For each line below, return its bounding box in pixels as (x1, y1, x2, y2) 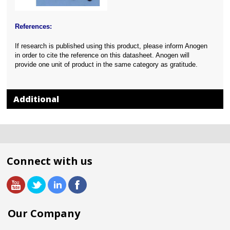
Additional (13, 93, 60, 105)
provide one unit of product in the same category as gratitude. (15, 61, 198, 69)
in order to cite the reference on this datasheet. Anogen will (15, 51, 190, 60)
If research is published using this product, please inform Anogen (15, 42, 208, 50)
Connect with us (7, 154, 93, 168)
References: (15, 23, 52, 31)
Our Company (8, 206, 81, 221)
